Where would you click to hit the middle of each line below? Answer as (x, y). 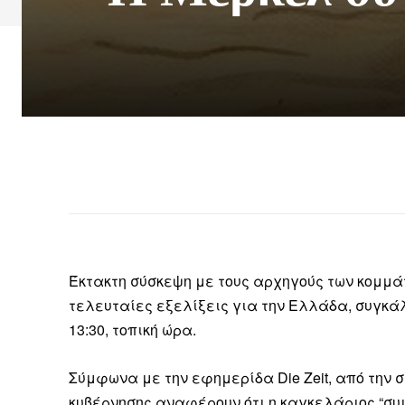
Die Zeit (303, 378)
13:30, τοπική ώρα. (132, 330)
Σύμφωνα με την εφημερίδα (173, 378)
